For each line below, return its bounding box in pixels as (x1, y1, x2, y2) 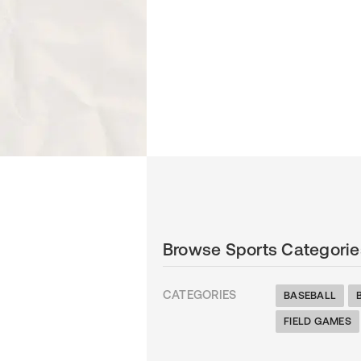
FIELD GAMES (284, 315, 351, 327)
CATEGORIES (163, 288, 237, 301)
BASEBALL (284, 289, 337, 301)
